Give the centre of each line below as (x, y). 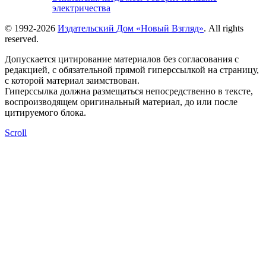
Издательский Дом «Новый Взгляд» (131, 28)
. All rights (224, 28)
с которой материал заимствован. (72, 81)
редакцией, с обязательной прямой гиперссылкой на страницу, (132, 70)
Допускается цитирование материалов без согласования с (122, 59)
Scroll (16, 133)
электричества (81, 8)
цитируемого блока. (45, 113)
